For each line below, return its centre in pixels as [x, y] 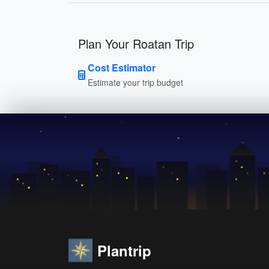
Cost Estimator [122, 67]
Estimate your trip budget [135, 82]
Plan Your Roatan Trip [136, 43]
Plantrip [124, 250]
